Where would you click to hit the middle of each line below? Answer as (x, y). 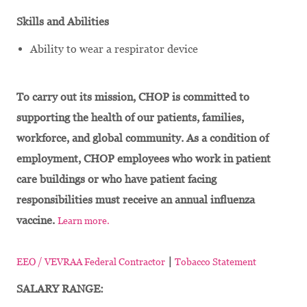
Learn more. (84, 220)
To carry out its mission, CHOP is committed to (133, 97)
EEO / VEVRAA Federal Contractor (91, 261)
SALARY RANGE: (60, 288)
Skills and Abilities (63, 21)
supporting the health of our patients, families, (130, 117)
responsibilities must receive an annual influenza (136, 199)
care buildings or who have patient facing (116, 179)
